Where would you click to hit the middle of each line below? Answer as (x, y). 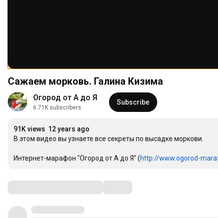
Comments (32, 187)
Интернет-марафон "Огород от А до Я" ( (77, 158)
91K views (29, 129)
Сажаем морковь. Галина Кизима (85, 82)
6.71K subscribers (57, 108)
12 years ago (69, 129)
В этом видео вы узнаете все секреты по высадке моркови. (109, 139)
